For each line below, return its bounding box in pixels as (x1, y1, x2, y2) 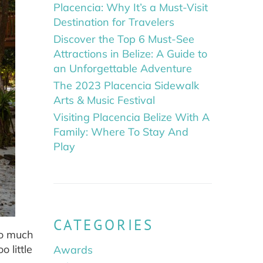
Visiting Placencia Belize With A (53, 110, 210, 124)
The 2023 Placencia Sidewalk (53, 79, 199, 93)
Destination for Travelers (53, 15, 174, 29)
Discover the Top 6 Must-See (53, 32, 194, 46)
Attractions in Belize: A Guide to (53, 47, 207, 61)
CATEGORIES (53, 215, 154, 235)
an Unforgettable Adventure (53, 62, 192, 76)
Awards (53, 243, 93, 257)
